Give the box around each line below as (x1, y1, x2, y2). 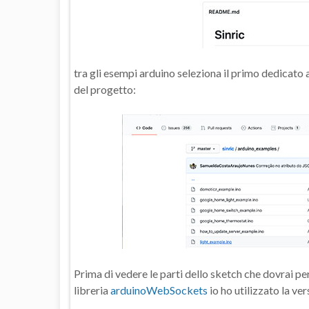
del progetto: (74, 83, 136, 97)
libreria (74, 283, 110, 297)
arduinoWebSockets (110, 283, 208, 297)
